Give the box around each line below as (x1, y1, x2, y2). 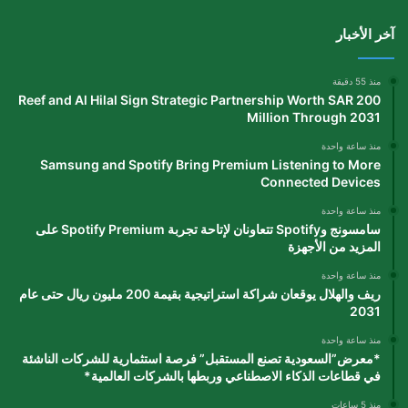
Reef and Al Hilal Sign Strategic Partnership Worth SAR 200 (18, 91, 381, 107)
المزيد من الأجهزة (288, 238, 381, 254)
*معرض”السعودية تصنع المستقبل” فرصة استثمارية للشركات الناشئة (22, 350, 381, 366)
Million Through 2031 (247, 108, 381, 125)
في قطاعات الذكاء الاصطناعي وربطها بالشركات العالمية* (84, 367, 381, 383)
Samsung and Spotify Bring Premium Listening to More (40, 156, 381, 172)
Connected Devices (260, 173, 381, 189)
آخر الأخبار (336, 25, 394, 43)
